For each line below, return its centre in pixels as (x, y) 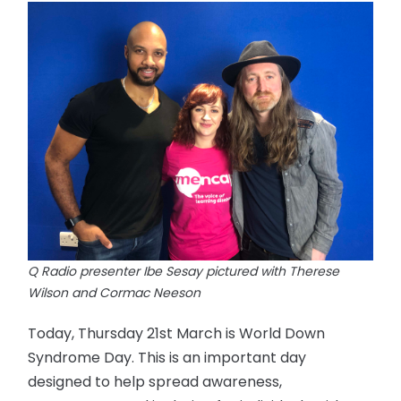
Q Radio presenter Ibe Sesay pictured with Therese (184, 271)
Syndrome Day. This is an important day (167, 357)
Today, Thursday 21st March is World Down (177, 333)
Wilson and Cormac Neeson (115, 292)
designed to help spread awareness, (155, 381)
